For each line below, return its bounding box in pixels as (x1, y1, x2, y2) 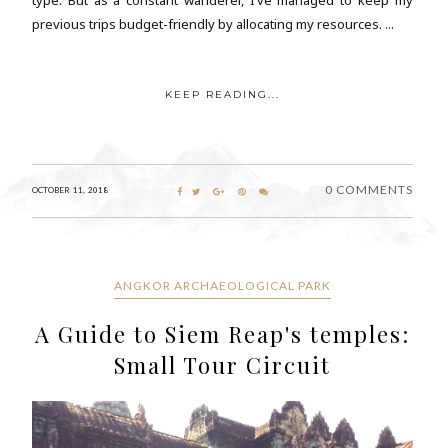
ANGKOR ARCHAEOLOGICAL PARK (113, 277, 331, 293)
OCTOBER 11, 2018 (32, 184, 108, 195)
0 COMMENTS (324, 181, 413, 197)
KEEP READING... (164, 87, 280, 101)
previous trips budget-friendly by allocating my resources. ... (32, 14, 394, 33)
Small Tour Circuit (113, 349, 331, 380)
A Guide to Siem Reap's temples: (34, 318, 410, 349)
